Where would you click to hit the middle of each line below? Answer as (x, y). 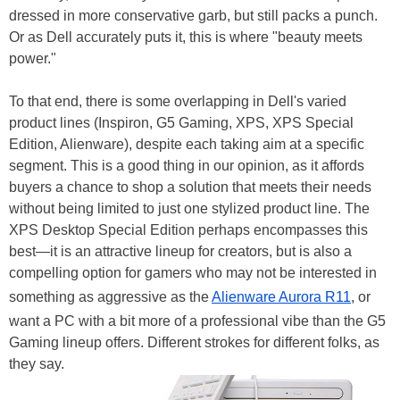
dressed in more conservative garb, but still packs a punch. (193, 15)
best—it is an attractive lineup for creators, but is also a (180, 251)
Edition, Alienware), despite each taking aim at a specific (187, 144)
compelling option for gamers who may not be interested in (193, 272)
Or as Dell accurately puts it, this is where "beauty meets (186, 37)
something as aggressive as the (110, 296)
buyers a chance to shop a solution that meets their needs (190, 187)
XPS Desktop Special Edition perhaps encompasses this (188, 229)
